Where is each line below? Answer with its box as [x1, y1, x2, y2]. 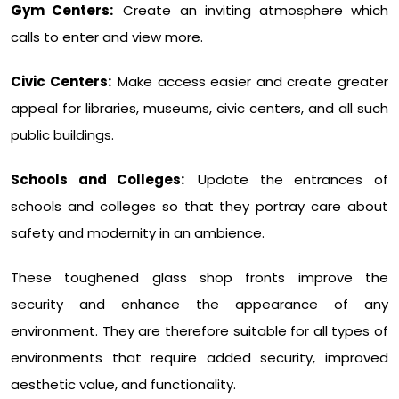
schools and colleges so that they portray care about [11, 197, 388, 216]
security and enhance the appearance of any [11, 295, 388, 314]
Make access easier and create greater [118, 72, 389, 92]
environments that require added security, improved [11, 348, 388, 368]
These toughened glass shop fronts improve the [11, 268, 388, 288]
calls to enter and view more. [11, 28, 203, 47]
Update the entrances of [198, 170, 388, 190]
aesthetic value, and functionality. [11, 375, 236, 395]
